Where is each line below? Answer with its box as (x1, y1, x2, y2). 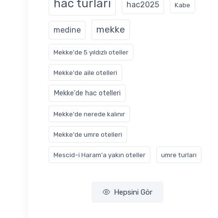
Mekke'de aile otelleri (54, 68, 117, 76)
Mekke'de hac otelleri (54, 89, 121, 97)
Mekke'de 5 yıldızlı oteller (54, 48, 128, 56)
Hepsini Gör (114, 187, 152, 197)
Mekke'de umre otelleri (54, 130, 122, 138)
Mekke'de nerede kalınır (54, 109, 125, 118)
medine (54, 25, 81, 35)
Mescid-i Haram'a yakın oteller (54, 150, 145, 159)
